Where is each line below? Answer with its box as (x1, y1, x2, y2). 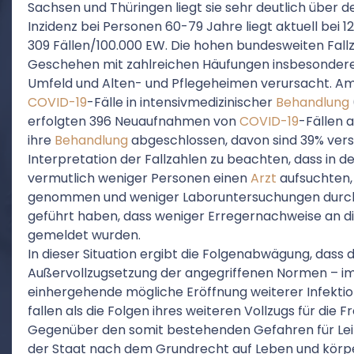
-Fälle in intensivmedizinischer (87, 93, 276, 111)
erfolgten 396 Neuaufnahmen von (28, 112, 239, 130)
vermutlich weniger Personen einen (28, 169, 250, 187)
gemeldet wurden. (28, 226, 141, 244)
